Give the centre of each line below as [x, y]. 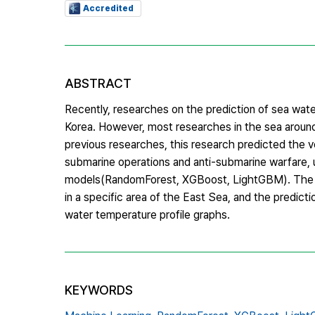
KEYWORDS [99, 290]
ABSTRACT [98, 83]
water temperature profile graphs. [147, 214]
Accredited [108, 8]
